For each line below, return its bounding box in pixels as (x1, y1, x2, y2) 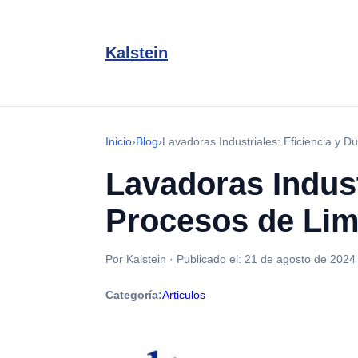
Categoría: (105, 288, 162, 301)
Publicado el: (177, 253, 245, 265)
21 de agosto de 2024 (245, 253, 356, 265)
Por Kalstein (105, 253, 166, 265)
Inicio (105, 135, 132, 148)
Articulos (162, 288, 205, 301)
